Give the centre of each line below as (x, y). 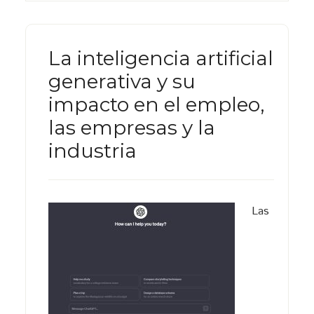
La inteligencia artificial (161, 58)
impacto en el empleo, (156, 104)
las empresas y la (131, 128)
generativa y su (122, 81)
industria (92, 151)
